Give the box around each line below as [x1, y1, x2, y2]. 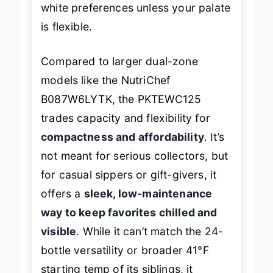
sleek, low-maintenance [83, 187, 213, 200]
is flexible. [41, 19, 93, 33]
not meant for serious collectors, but [41, 149, 229, 163]
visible [41, 225, 77, 238]
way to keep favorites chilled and [41, 206, 218, 219]
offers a [41, 187, 84, 200]
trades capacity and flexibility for [41, 112, 210, 125]
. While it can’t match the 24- [76, 225, 224, 238]
